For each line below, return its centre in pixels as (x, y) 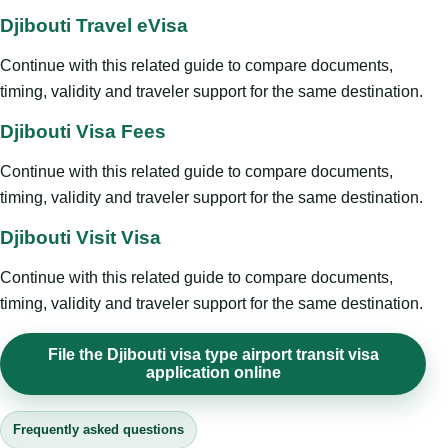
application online (213, 373)
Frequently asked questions (98, 430)
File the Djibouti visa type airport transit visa (213, 355)
